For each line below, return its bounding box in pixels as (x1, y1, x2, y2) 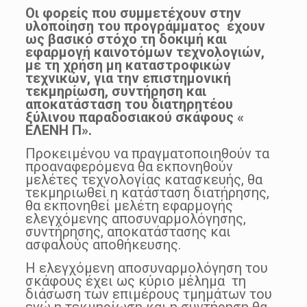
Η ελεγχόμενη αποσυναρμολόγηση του (25, 259, 268, 276)
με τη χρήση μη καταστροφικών (25, 56, 231, 73)
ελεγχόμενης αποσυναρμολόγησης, (25, 210, 246, 227)
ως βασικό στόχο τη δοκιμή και (25, 30, 227, 47)
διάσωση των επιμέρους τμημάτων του (25, 285, 272, 302)
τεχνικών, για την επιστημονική (25, 69, 231, 86)
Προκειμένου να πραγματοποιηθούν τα (25, 145, 269, 162)
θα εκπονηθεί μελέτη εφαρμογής (25, 197, 233, 214)
